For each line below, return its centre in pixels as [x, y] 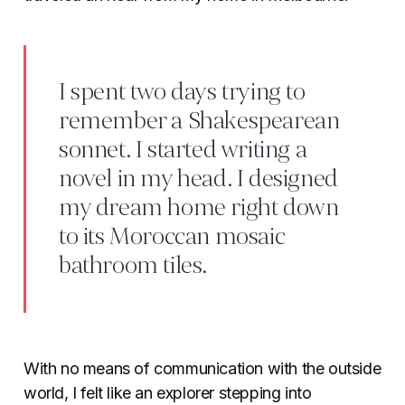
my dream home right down [199, 208]
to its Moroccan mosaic [172, 237]
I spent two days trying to [182, 93]
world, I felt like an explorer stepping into [168, 393]
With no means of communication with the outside [202, 369]
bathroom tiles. [133, 266]
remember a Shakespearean [199, 122]
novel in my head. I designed [198, 179]
